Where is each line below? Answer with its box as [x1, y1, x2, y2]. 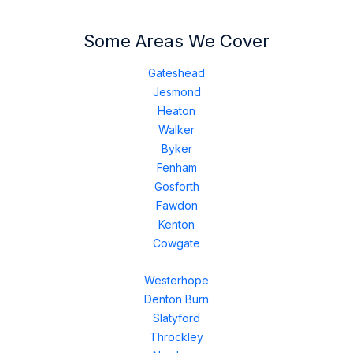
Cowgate [153, 236, 200, 250]
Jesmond [152, 85, 201, 98]
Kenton [158, 217, 195, 231]
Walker [158, 123, 195, 136]
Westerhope [144, 273, 209, 287]
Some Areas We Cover [84, 30, 269, 51]
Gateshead [148, 66, 205, 80]
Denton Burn [144, 292, 209, 306]
